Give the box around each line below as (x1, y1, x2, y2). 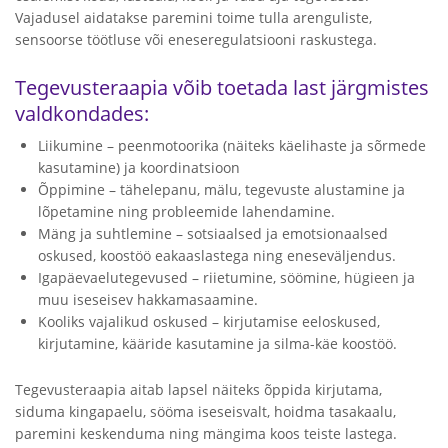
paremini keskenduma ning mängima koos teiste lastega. (15, 424, 397, 443)
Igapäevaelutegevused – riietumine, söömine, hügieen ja (38, 268, 415, 287)
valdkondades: (15, 100, 149, 127)
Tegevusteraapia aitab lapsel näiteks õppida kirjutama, (15, 380, 382, 399)
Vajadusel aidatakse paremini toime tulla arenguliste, (15, 8, 372, 27)
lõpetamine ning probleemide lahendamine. (38, 202, 335, 221)
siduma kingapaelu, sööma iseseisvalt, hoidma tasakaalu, (15, 402, 396, 421)
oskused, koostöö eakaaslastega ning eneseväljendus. (38, 246, 396, 265)
